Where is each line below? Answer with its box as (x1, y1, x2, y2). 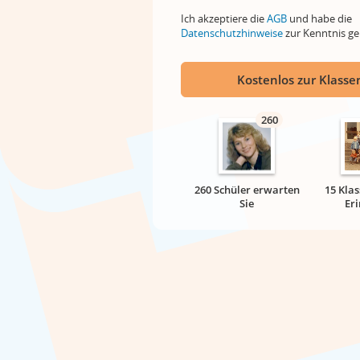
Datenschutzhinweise (181, 26, 283, 40)
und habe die (287, 11, 352, 26)
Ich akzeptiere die (181, 11, 267, 26)
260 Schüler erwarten (194, 182, 300, 197)
